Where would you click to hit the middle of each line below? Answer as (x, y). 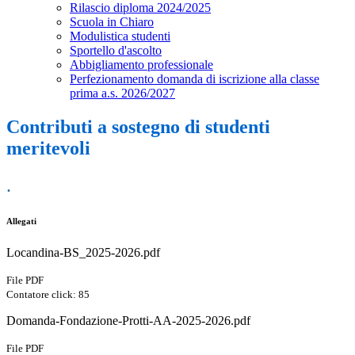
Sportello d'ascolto (116, 51)
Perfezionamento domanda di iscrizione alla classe (195, 79)
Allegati (21, 221)
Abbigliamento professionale (141, 65)
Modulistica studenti (120, 36)
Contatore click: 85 (48, 295)
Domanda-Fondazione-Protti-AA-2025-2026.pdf (128, 321)
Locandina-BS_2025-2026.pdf (83, 253)
